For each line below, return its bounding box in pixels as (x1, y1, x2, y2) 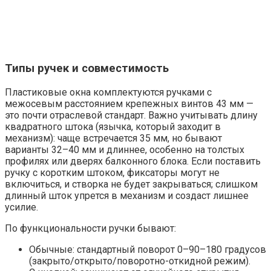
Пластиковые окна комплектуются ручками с (5, 87, 212, 99)
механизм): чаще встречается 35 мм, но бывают (5, 132, 222, 145)
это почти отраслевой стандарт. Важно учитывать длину (5, 109, 258, 122)
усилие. (5, 201, 38, 214)
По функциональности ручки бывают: (5, 223, 176, 235)
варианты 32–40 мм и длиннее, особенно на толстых (5, 144, 244, 156)
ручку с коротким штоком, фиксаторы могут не (5, 167, 220, 179)
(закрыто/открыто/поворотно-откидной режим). (29, 255, 250, 267)
